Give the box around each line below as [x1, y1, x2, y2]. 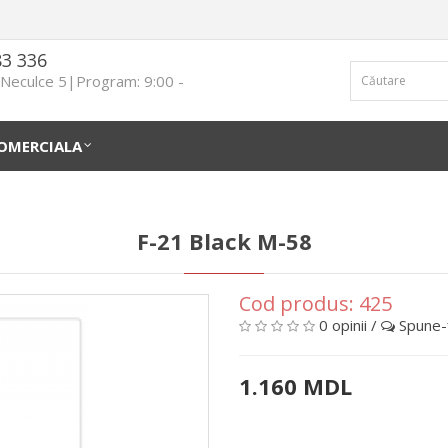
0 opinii [319, 315, 367, 335]
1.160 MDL [239, 371, 352, 401]
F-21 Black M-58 [136, 226, 312, 256]
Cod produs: [239, 290, 359, 317]
